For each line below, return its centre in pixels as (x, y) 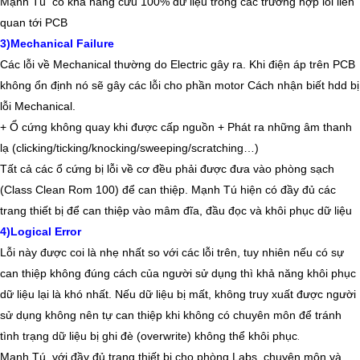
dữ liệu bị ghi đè (93, 336)
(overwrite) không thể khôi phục (215, 336)
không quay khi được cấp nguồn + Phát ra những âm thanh (201, 127)
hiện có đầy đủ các (288, 190)
